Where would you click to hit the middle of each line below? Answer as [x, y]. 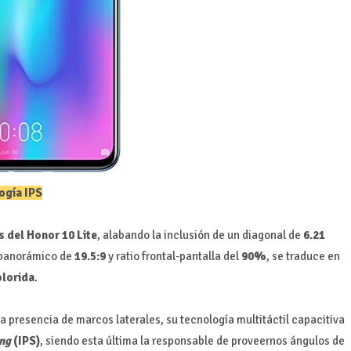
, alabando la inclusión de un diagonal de [200, 235]
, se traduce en [303, 256]
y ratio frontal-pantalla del [173, 256]
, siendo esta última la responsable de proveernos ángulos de [192, 340]
